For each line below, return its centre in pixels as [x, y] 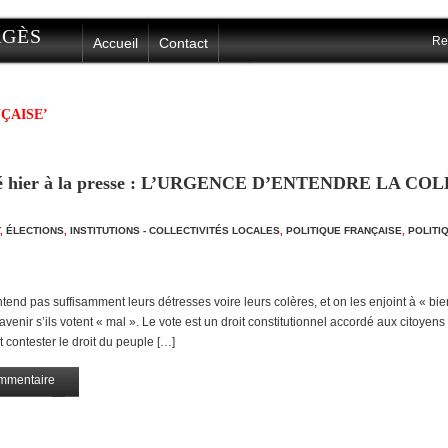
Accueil [115, 43]
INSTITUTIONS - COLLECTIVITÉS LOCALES [175, 230]
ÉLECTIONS [35, 230]
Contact [183, 43]
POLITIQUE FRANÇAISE [344, 230]
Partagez [42, 406]
